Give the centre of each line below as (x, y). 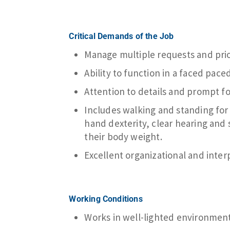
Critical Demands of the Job (121, 36)
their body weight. (123, 136)
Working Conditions (106, 199)
